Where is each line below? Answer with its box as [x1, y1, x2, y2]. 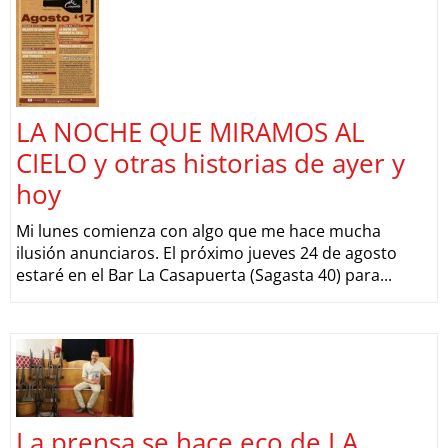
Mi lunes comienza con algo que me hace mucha [16, 220, 381, 242]
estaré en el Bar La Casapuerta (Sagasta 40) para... [16, 264, 392, 286]
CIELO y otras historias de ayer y [16, 145, 405, 181]
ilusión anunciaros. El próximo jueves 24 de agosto [16, 242, 397, 264]
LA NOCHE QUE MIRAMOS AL [16, 114, 365, 150]
